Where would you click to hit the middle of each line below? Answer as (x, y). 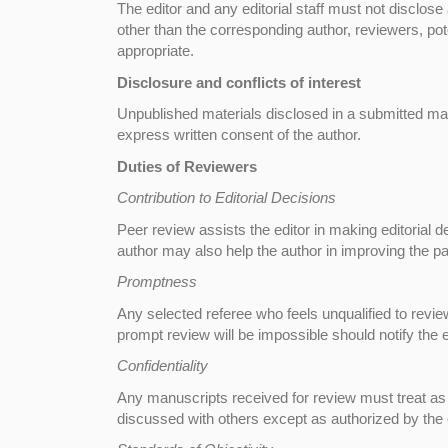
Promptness (157, 281)
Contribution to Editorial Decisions (226, 197)
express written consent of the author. (239, 134)
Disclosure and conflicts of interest (241, 82)
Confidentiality (162, 365)
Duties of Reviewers (187, 166)
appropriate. (155, 50)
